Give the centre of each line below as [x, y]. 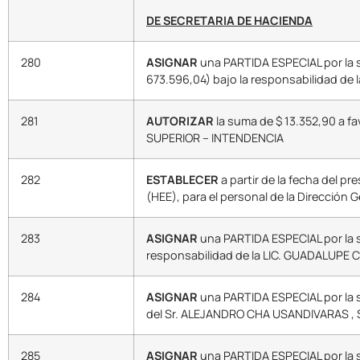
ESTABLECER [182, 180]
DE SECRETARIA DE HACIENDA [229, 21]
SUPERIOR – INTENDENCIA [215, 138]
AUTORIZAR [180, 121]
